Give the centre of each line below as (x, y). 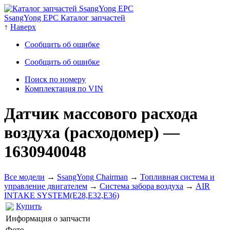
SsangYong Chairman (92, 177)
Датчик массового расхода (101, 114)
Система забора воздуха (141, 186)
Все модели (24, 177)
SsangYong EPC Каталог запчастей (65, 18)
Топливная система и (177, 177)
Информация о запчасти (48, 218)
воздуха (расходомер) (84, 133)
